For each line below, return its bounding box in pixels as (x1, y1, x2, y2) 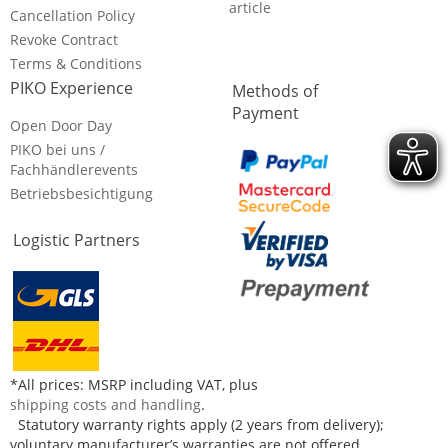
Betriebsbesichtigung (10, 184, 153, 204)
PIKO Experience (10, 77, 133, 100)
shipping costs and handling (10, 395, 201, 415)
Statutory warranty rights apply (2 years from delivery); (10, 415, 384, 435)
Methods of (232, 80, 318, 103)
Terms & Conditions (10, 54, 142, 74)
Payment (232, 102, 299, 125)
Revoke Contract (10, 30, 118, 50)
